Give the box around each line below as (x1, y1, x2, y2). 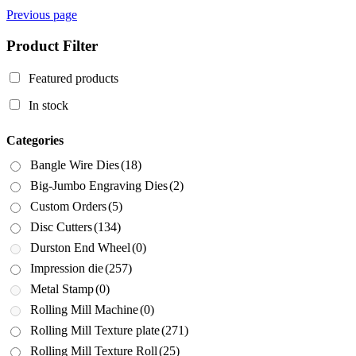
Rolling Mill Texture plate (30, 323, 160, 338)
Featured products (29, 71, 118, 85)
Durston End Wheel (30, 241, 130, 255)
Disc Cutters (30, 220, 92, 234)
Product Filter (6, 37, 98, 55)
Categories (6, 133, 64, 148)
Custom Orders (30, 199, 106, 214)
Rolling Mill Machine (30, 303, 138, 317)
